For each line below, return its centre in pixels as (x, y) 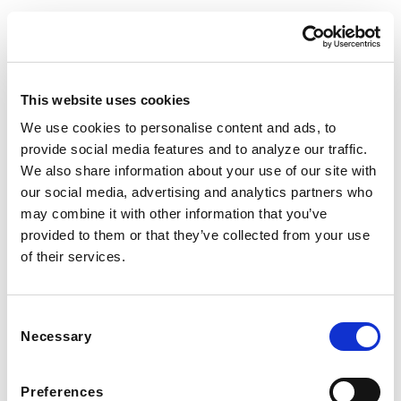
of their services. (73, 256)
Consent (31, 318)
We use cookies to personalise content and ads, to (179, 128)
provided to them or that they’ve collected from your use (195, 235)
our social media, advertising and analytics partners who (196, 192)
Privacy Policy (171, 199)
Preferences (62, 392)
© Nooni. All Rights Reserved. (200, 178)
